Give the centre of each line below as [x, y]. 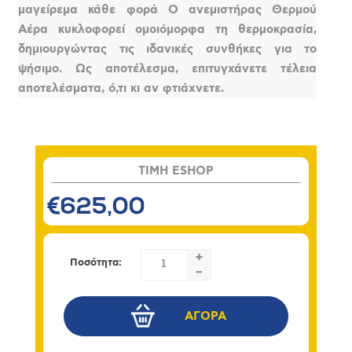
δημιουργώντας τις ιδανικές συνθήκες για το [168, 49]
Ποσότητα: [95, 262]
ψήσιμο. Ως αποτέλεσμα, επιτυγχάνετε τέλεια [168, 68]
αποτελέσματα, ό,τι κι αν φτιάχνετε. [121, 88]
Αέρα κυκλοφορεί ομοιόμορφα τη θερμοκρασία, [168, 29]
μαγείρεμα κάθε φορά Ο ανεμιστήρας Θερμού [168, 9]
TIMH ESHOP [176, 170]
